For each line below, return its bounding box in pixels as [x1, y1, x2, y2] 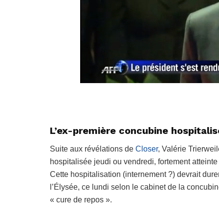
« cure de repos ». [50, 196, 112, 204]
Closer [135, 145, 158, 153]
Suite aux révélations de [50, 145, 135, 153]
